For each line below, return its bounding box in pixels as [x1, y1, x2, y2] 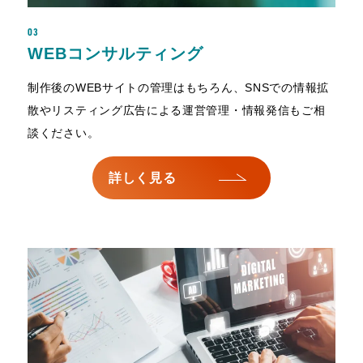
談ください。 [28, 126, 100, 140]
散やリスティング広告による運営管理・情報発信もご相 [28, 104, 326, 117]
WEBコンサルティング [28, 45, 203, 63]
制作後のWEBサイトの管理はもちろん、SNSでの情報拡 [28, 81, 329, 95]
